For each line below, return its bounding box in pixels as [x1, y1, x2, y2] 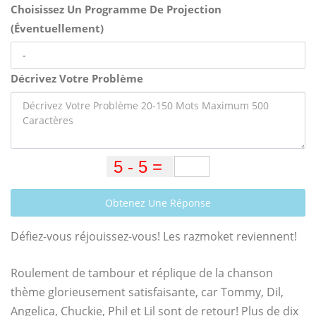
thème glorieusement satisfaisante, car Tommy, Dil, [11, 284, 284, 300]
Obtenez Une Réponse [105, 196, 211, 209]
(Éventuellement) [11, 21, 104, 35]
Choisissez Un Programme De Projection [11, 2, 221, 16]
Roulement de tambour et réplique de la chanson [11, 265, 273, 281]
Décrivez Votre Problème [11, 71, 143, 85]
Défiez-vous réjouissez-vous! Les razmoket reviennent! [11, 229, 297, 244]
